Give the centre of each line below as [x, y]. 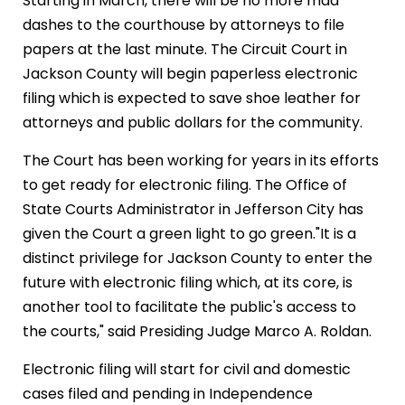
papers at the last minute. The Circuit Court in [185, 49]
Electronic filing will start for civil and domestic [187, 369]
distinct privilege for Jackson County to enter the [198, 258]
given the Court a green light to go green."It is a [189, 234]
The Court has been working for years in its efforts [201, 160]
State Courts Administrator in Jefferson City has [193, 209]
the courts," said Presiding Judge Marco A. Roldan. [197, 331]
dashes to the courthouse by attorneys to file [184, 25]
